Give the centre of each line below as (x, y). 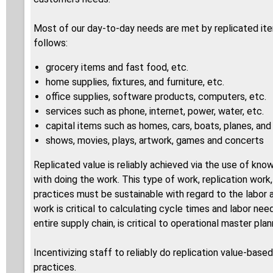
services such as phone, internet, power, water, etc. (155, 112)
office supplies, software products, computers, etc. (156, 97)
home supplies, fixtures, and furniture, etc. (135, 82)
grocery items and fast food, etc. (117, 68)
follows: (51, 43)
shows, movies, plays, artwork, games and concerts (155, 141)
